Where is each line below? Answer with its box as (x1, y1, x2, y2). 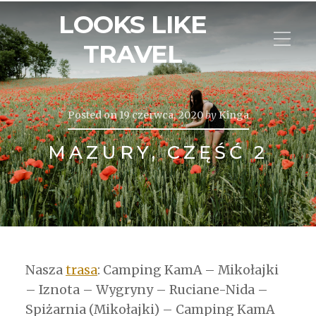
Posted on (67, 109, 117, 122)
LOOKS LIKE (59, 9, 207, 39)
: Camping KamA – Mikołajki (97, 262, 279, 278)
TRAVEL (83, 39, 182, 69)
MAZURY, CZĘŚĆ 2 (48, 141, 268, 164)
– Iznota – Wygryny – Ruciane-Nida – (25, 281, 268, 298)
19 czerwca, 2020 (116, 109, 205, 122)
